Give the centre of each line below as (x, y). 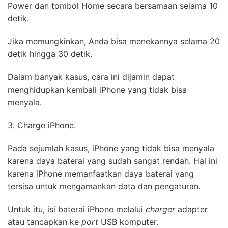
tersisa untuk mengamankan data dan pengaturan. (104, 187)
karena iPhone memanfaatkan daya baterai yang (101, 174)
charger (160, 209)
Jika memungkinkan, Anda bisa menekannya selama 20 (114, 41)
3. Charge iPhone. (42, 125)
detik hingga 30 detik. (50, 54)
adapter (191, 209)
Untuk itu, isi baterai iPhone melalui (77, 209)
